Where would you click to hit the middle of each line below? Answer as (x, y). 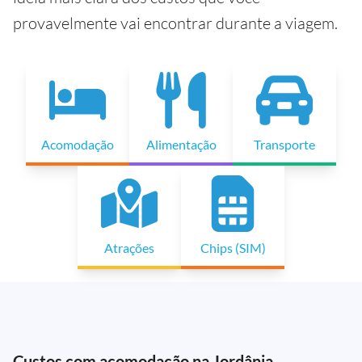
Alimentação (181, 145)
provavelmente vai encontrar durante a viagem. (175, 23)
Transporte (284, 145)
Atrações (129, 248)
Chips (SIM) (233, 248)
